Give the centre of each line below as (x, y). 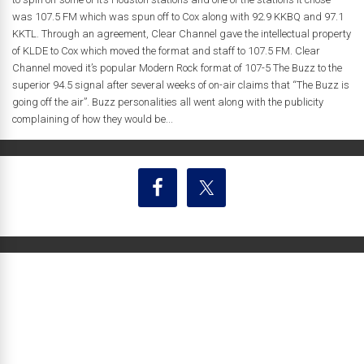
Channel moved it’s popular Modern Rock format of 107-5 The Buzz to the (177, 67)
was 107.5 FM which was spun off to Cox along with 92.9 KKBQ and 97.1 (178, 16)
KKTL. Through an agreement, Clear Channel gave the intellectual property (182, 33)
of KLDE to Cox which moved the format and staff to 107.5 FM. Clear (166, 50)
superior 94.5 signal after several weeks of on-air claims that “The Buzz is (181, 84)
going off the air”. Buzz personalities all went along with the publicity (168, 102)
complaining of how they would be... (93, 119)
